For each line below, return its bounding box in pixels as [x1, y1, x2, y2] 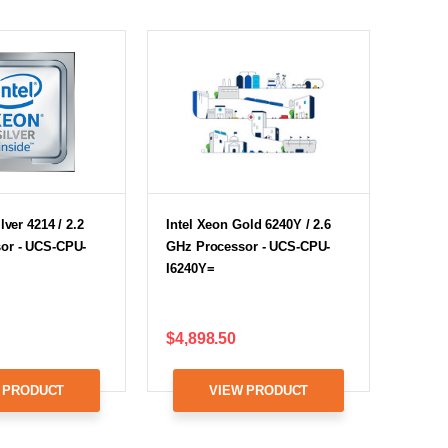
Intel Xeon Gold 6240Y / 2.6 [166, 216, 331, 232]
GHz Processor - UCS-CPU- [166, 238, 331, 254]
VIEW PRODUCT [209, 382, 309, 398]
